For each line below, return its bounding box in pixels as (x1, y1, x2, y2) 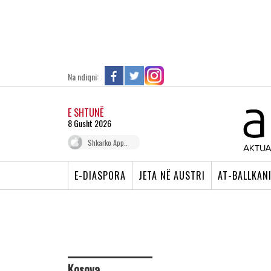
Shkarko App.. (88, 137, 128, 148)
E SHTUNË (68, 105, 103, 120)
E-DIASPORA (74, 168, 126, 183)
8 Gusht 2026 (68, 117, 111, 129)
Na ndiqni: (68, 70, 99, 83)
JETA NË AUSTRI (139, 168, 205, 183)
